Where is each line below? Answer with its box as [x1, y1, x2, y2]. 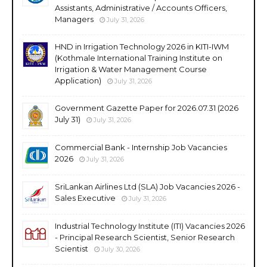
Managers [55, 14, 94, 24]
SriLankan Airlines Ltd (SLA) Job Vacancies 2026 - [55, 181, 240, 191]
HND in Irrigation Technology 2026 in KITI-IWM [55, 41, 229, 51]
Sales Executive [55, 193, 116, 203]
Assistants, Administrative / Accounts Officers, [55, 2, 227, 13]
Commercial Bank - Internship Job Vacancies [55, 142, 227, 152]
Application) [55, 75, 101, 85]
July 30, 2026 [101, 244, 140, 253]
